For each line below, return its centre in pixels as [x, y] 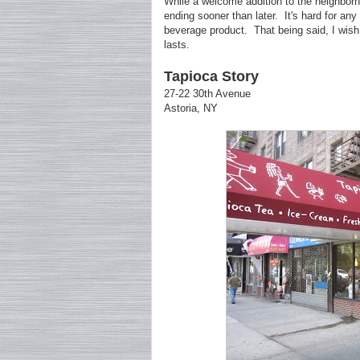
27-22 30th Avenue [207, 94]
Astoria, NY [191, 108]
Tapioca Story [211, 77]
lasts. [177, 45]
